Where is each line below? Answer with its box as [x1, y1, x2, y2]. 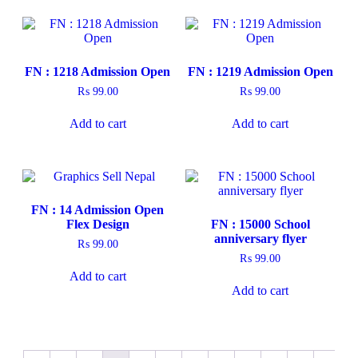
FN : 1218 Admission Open [25, 65, 171, 79]
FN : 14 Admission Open [31, 202, 165, 217]
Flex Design [66, 217, 129, 231]
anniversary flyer [213, 231, 307, 245]
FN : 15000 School [210, 217, 310, 231]
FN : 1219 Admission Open [187, 65, 333, 79]
